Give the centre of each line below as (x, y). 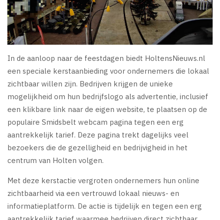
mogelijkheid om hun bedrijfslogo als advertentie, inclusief (108, 96)
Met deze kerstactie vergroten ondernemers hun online (103, 180)
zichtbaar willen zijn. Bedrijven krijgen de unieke (90, 83)
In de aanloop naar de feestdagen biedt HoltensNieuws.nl (106, 58)
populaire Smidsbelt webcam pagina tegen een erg (96, 122)
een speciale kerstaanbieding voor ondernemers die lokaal (108, 71)
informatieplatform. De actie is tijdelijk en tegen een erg (105, 206)
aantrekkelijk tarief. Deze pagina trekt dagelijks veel (98, 135)
